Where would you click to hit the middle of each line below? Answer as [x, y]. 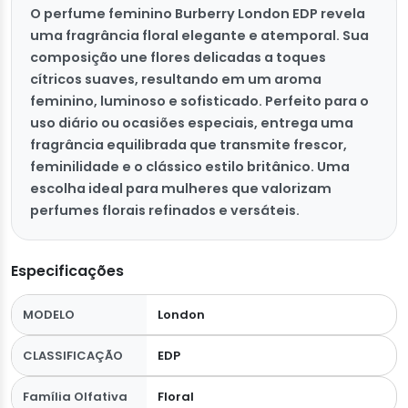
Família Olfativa [75, 397]
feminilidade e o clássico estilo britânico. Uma [190, 167]
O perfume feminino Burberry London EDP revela [198, 14]
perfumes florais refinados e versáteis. [165, 211]
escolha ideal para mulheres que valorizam [181, 189]
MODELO [49, 315]
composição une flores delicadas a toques [178, 58]
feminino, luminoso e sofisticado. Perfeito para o [199, 102]
